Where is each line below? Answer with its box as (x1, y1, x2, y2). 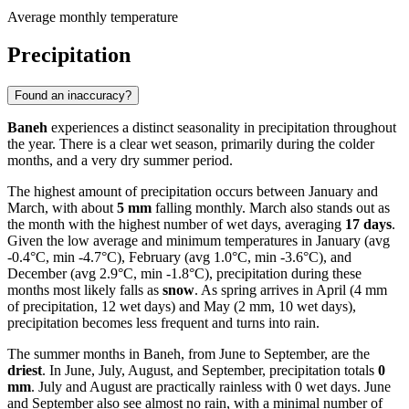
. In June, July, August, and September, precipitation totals (42, 362, 378, 379)
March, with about (7, 200, 117, 216)
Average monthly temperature (7, 8, 178, 25)
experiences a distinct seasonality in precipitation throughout (47, 120, 396, 136)
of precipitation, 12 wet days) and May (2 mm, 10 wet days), (7, 299, 356, 315)
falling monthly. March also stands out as (152, 200, 390, 216)
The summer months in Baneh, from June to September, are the (7, 346, 370, 362)
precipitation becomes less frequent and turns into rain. (7, 315, 320, 331)
